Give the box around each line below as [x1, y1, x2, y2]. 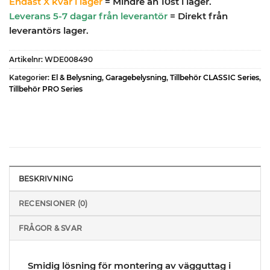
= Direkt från [168, 10, 228, 22]
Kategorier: [9, 72, 51, 82]
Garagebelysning [105, 72, 166, 82]
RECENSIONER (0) [19, 198, 88, 208]
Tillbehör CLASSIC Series [170, 72, 259, 82]
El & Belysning [51, 72, 102, 82]
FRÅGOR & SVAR [19, 223, 83, 233]
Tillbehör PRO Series [9, 84, 83, 93]
